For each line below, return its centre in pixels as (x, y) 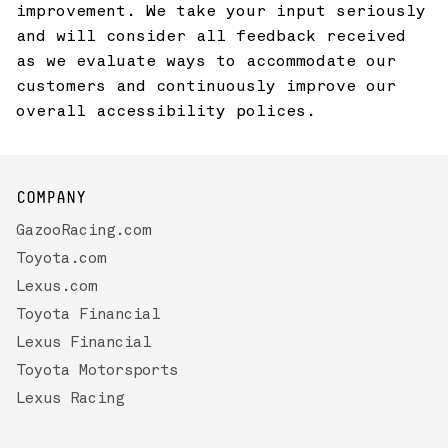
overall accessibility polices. (166, 112)
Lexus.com (56, 287)
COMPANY (51, 198)
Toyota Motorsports (97, 371)
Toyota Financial (88, 315)
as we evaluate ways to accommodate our (206, 62)
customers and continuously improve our (206, 87)
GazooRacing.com (83, 231)
